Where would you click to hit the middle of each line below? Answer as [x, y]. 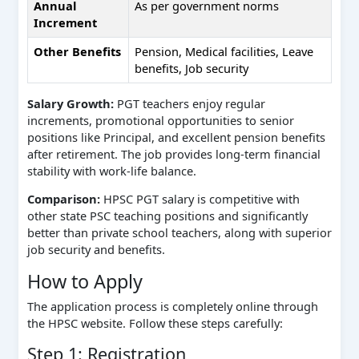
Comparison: [63, 199]
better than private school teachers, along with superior [179, 233]
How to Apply [85, 281]
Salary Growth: [70, 103]
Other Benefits [78, 52]
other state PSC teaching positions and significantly [167, 216]
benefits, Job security [192, 69]
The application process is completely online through [172, 307]
